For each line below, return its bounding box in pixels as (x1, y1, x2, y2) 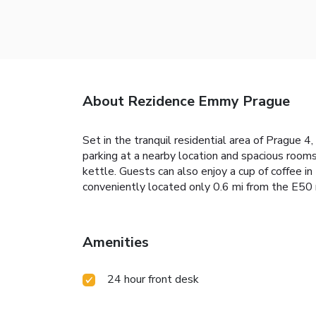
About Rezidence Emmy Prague (83, 91, 290, 111)
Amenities (83, 232, 149, 252)
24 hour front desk (107, 271, 199, 287)
